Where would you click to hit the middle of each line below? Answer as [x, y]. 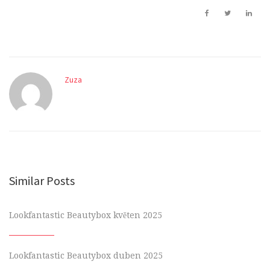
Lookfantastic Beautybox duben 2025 [86, 256]
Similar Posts [42, 180]
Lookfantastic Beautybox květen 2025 [86, 215]
